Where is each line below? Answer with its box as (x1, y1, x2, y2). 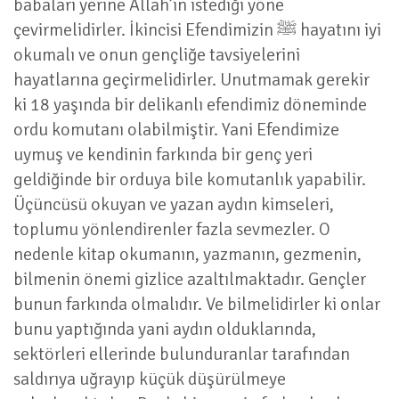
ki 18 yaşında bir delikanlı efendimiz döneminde (13, 94, 367, 116)
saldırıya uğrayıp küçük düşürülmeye (13, 368, 286, 390)
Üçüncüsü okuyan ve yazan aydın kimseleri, (13, 193, 334, 216)
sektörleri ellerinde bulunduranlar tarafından (13, 343, 350, 365)
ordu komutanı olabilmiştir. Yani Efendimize (13, 118, 339, 141)
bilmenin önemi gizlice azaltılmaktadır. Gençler (13, 268, 366, 290)
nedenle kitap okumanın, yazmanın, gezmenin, (13, 243, 362, 265)
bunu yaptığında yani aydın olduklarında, (13, 318, 316, 340)
